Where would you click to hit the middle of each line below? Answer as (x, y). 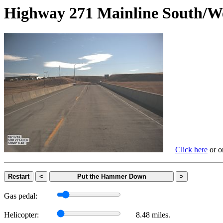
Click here (191, 150)
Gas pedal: (21, 196)
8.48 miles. (153, 215)
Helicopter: (21, 215)
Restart (19, 177)
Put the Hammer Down (111, 177)
